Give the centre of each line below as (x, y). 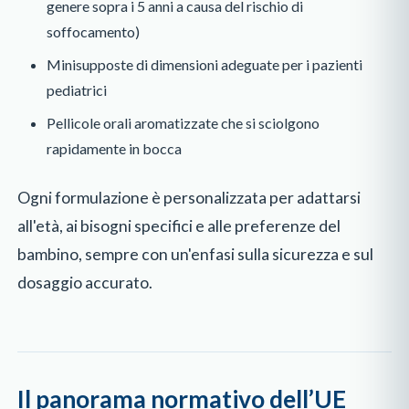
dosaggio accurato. (85, 283)
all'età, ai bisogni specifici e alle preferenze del (179, 226)
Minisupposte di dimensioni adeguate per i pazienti (205, 65)
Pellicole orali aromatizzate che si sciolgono (184, 123)
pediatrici (77, 90)
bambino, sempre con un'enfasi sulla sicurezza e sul (196, 255)
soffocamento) (94, 32)
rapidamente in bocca (115, 149)
